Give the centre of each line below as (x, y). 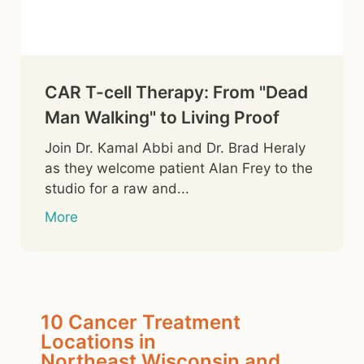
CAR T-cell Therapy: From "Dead (176, 92)
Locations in (98, 341)
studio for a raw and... (117, 188)
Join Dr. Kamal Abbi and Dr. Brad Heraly (175, 147)
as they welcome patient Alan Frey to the (179, 168)
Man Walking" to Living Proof (162, 117)
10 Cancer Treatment (141, 322)
